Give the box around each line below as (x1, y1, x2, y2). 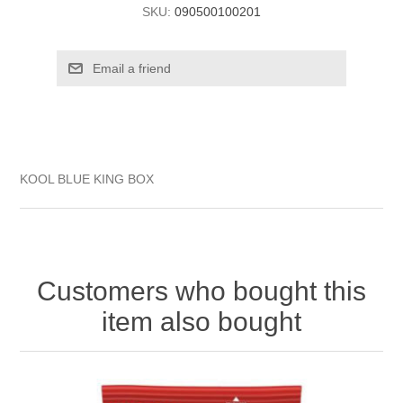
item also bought (102, 306, 301, 336)
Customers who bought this (37, 275, 366, 306)
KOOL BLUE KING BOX (20, 171, 155, 186)
